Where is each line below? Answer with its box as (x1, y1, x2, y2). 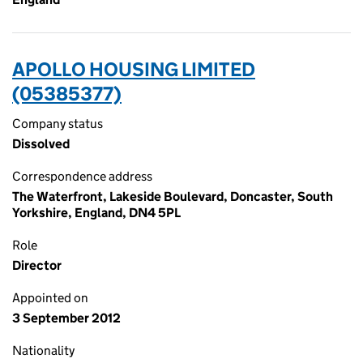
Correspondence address (12, 169, 152, 184)
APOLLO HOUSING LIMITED (12, 58, 255, 81)
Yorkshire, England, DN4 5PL (12, 205, 181, 220)
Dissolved (12, 136, 70, 152)
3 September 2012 (12, 310, 121, 326)
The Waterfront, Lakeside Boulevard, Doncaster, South (12, 189, 333, 204)
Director (12, 258, 62, 273)
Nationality (12, 343, 75, 358)
